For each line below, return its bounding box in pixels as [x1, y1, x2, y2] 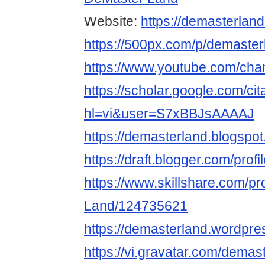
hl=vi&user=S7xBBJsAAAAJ [84, 106, 254, 122]
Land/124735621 [84, 198, 188, 214]
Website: [84, 14, 141, 30]
